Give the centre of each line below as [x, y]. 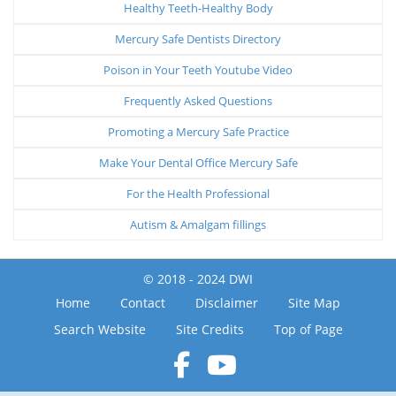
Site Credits [209, 329]
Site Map [314, 302]
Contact [143, 302]
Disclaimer [227, 302]
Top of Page [308, 329]
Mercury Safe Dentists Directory [198, 38]
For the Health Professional [198, 193]
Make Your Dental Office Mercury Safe [198, 162]
